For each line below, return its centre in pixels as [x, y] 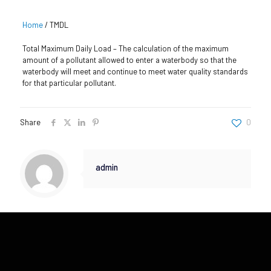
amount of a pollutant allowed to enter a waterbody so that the [129, 60]
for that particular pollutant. [69, 83]
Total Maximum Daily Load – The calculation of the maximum [125, 48]
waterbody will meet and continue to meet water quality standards [135, 71]
